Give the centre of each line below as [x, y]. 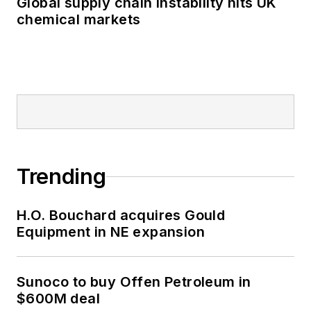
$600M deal [58, 299]
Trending [61, 177]
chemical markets [79, 20]
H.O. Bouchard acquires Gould [121, 216]
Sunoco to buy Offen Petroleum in [134, 282]
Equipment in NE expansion [111, 232]
